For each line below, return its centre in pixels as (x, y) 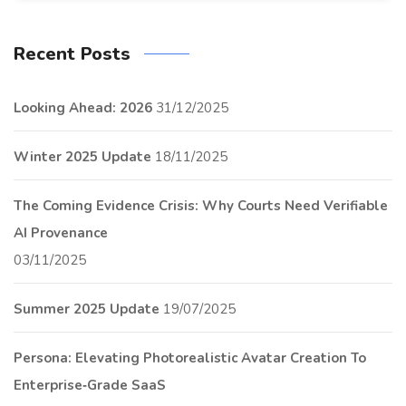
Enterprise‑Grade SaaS (90, 385)
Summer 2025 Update (87, 309)
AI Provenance (61, 232)
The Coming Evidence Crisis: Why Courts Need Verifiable (201, 205)
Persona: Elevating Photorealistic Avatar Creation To (190, 358)
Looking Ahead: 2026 (83, 107)
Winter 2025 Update (82, 156)
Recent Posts (72, 53)
